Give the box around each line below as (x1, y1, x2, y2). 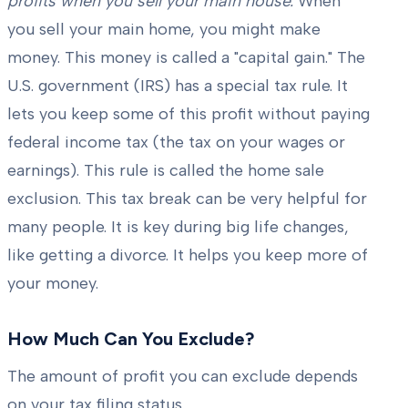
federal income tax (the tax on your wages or (7, 132, 345, 153)
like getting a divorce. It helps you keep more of (7, 245, 368, 266)
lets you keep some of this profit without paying (7, 104, 370, 125)
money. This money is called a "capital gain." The (7, 47, 365, 68)
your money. (7, 273, 98, 294)
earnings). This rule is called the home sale (7, 160, 324, 181)
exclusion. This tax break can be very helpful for (7, 189, 367, 209)
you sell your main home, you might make (7, 19, 321, 40)
